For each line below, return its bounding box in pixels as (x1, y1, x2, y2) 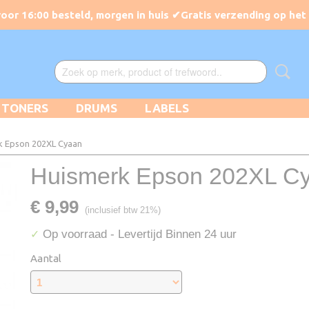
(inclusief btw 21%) (85, 205, 161, 215)
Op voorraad (39, 228, 110, 240)
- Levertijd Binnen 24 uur (110, 228, 237, 240)
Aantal (30, 252, 61, 264)
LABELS (145, 101, 189, 114)
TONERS (1, 101, 48, 114)
